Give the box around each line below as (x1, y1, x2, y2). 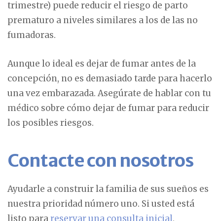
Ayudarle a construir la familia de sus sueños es (7, 183, 209, 194)
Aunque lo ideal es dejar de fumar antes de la (7, 58, 196, 69)
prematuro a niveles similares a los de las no (7, 14, 198, 26)
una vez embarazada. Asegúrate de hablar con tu (7, 87, 211, 99)
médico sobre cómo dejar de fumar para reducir (7, 102, 209, 113)
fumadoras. (7, 29, 56, 40)
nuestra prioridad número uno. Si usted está (7, 198, 194, 209)
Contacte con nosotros (7, 149, 193, 172)
